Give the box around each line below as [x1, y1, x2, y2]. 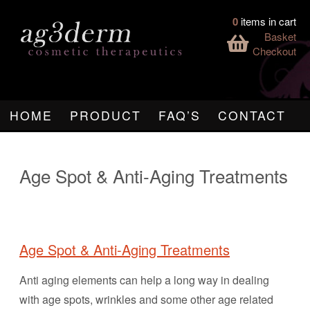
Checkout [253, 44, 296, 58]
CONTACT [218, 107, 286, 124]
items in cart [241, 14, 296, 28]
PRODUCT [70, 107, 141, 124]
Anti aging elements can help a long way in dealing [19, 272, 269, 288]
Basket [264, 29, 296, 44]
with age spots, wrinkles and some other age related [19, 291, 273, 307]
